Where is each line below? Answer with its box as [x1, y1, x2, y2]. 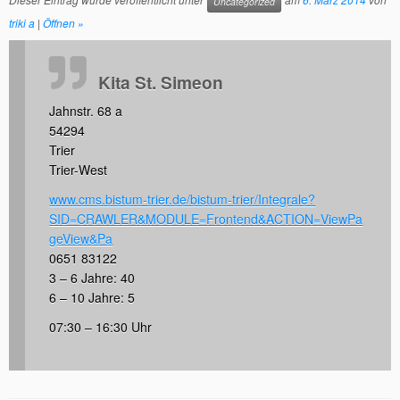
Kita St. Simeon [98, 70, 224, 96]
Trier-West [49, 161, 108, 179]
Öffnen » [43, 14, 84, 30]
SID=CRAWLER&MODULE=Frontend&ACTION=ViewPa [49, 210, 363, 229]
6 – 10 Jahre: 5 [49, 288, 136, 307]
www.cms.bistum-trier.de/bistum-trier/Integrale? [49, 190, 316, 209]
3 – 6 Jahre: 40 [49, 269, 136, 287]
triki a [9, 14, 35, 30]
